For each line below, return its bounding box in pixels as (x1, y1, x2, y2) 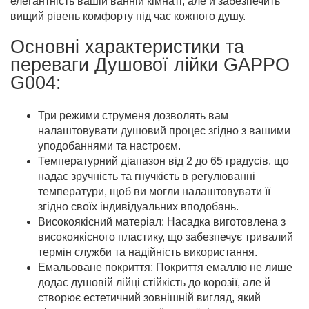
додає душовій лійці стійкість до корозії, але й (38, 277, 270, 288)
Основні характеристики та (10, 37, 244, 57)
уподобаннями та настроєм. (38, 140, 181, 152)
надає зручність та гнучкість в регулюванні (38, 170, 255, 182)
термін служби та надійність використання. (38, 246, 257, 258)
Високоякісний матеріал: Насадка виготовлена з (38, 216, 286, 228)
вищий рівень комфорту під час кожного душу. (10, 10, 246, 22)
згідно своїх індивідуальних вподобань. (38, 201, 239, 212)
